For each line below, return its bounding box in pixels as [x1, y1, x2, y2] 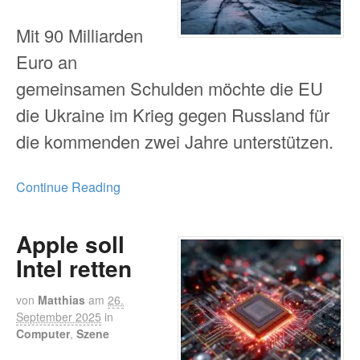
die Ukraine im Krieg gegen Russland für [16, 101, 329, 127]
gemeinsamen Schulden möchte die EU [16, 75, 323, 100]
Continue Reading [16, 178, 121, 197]
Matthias [38, 291, 85, 308]
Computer [16, 325, 70, 342]
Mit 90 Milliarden [16, 22, 143, 47]
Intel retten [16, 251, 132, 284]
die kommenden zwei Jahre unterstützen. [16, 128, 333, 153]
